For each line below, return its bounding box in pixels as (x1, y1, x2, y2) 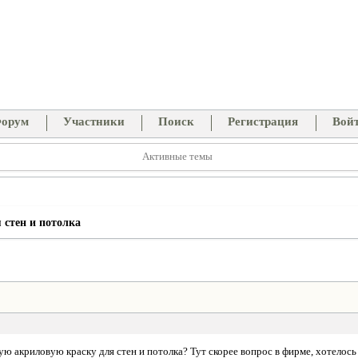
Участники (62, 115, 125, 128)
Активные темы (142, 150, 213, 162)
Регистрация (228, 115, 299, 128)
